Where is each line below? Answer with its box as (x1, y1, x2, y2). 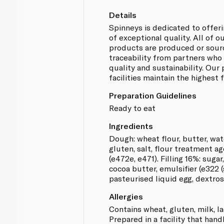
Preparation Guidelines (109, 90, 197, 100)
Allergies (109, 191, 143, 201)
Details (109, 9, 137, 19)
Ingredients (109, 120, 153, 130)
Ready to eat (109, 102, 156, 112)
